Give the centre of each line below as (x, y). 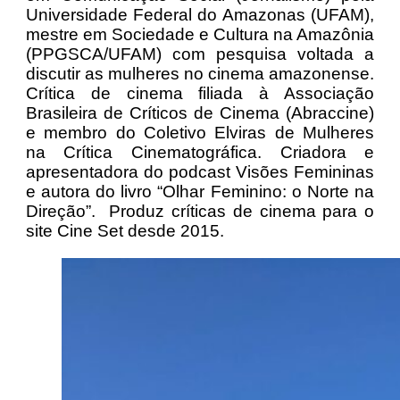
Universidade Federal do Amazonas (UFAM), (200, 14)
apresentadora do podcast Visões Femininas (200, 171)
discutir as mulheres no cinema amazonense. (200, 73)
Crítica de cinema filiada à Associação (200, 93)
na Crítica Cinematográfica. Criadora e (200, 152)
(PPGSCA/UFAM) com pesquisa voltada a (200, 54)
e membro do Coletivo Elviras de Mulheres (200, 132)
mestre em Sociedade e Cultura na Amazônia (200, 34)
